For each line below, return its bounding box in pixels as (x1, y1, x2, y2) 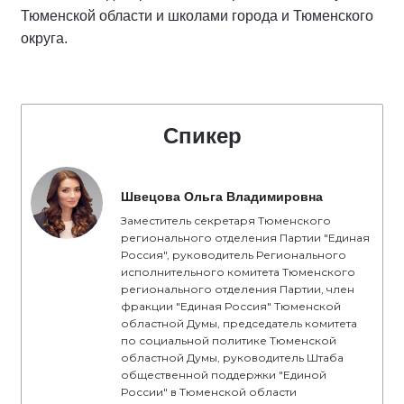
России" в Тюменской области (121, 385, 297, 399)
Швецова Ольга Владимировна (121, 189, 323, 204)
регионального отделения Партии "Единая (121, 231, 370, 244)
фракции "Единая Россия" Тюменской (121, 299, 341, 313)
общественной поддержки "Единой (121, 368, 326, 381)
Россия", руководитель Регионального (121, 248, 346, 262)
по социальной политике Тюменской (121, 334, 336, 347)
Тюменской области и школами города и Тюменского (21, 8, 373, 23)
